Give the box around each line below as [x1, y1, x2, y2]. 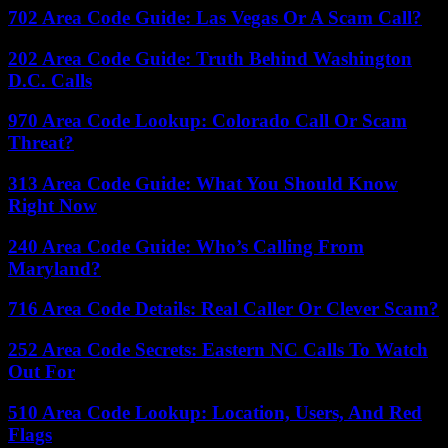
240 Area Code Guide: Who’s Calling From [8, 235, 364, 257]
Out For [8, 361, 75, 383]
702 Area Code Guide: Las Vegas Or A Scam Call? [8, 6, 422, 28]
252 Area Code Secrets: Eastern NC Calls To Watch [8, 339, 428, 361]
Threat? [8, 132, 74, 154]
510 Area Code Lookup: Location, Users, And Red [8, 401, 422, 423]
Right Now [8, 195, 97, 217]
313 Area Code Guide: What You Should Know [8, 173, 398, 195]
